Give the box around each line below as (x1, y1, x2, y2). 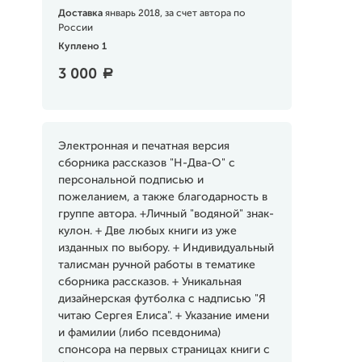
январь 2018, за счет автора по (104, 9, 246, 19)
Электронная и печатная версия (57, 141, 229, 152)
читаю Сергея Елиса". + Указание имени (57, 310, 269, 322)
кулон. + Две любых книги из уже (57, 225, 237, 237)
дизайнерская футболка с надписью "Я (57, 293, 266, 305)
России (57, 23, 93, 33)
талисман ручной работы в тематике (57, 259, 255, 271)
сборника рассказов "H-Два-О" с (57, 158, 235, 169)
